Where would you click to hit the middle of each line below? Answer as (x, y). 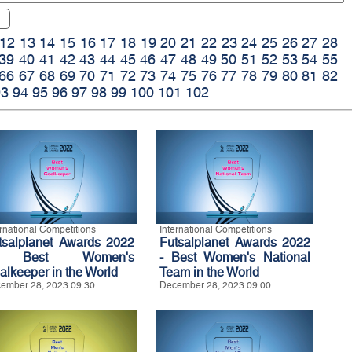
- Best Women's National (235, 258)
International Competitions (216, 230)
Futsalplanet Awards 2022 (235, 243)
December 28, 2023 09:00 (215, 286)
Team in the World (209, 273)
